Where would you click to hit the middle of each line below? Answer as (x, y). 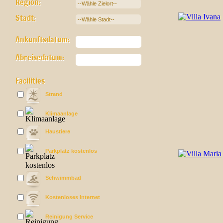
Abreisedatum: (40, 57)
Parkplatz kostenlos (71, 151)
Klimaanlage (61, 113)
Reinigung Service (69, 217)
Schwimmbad (63, 178)
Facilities (30, 81)
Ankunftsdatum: (43, 39)
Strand (54, 94)
